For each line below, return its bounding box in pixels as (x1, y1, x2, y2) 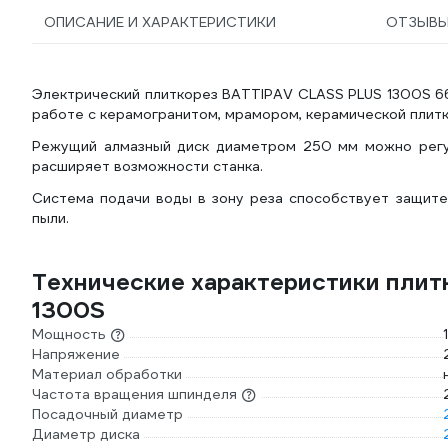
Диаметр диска (32, 425, 140, 443)
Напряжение (32, 345, 120, 363)
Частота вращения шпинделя (32, 385, 237, 403)
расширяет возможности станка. (32, 157, 263, 175)
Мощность (32, 325, 106, 343)
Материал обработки (32, 365, 182, 383)
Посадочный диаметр (32, 405, 183, 423)
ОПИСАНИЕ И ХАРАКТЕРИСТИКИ (44, 13, 276, 31)
